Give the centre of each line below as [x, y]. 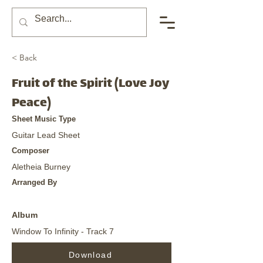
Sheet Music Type [44, 119]
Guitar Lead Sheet [46, 135]
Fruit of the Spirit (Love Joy [90, 84]
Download [90, 255]
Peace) [31, 104]
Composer [31, 151]
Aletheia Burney [41, 167]
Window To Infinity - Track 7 [63, 231]
